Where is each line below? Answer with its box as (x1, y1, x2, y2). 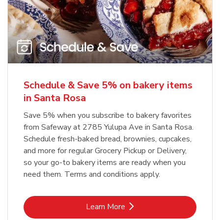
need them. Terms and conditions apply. (24, 168, 160, 180)
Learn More (86, 201, 125, 212)
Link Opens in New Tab (109, 200, 190, 212)
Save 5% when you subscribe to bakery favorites (24, 110, 192, 121)
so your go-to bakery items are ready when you (24, 157, 186, 168)
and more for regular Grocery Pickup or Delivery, (24, 145, 187, 156)
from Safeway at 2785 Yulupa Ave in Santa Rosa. (24, 121, 193, 133)
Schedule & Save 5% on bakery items (24, 78, 192, 92)
